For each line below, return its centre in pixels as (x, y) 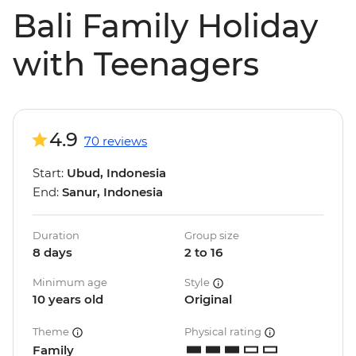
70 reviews (116, 141)
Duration (56, 236)
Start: (50, 173)
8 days (52, 253)
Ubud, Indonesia (116, 173)
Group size (212, 236)
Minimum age (70, 282)
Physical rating (224, 332)
